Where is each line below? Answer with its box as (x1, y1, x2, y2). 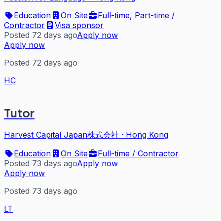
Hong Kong (126, 129, 168, 140)
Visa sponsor (55, 20, 104, 30)
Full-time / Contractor (98, 148, 179, 158)
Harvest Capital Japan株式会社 (4, 129, 119, 140)
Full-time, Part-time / (98, 10, 175, 20)
